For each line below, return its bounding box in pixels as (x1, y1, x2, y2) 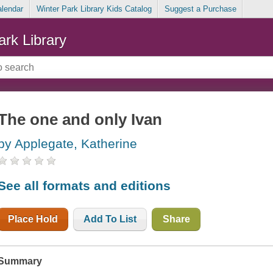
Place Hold (8, 213, 58, 224)
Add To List (83, 213, 137, 224)
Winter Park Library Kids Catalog (36, 4, 152, 14)
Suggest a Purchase (164, 4, 236, 14)
